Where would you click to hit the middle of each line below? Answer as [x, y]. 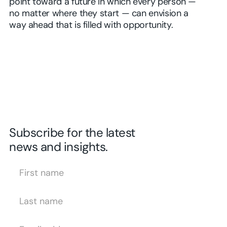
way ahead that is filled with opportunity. [91, 26]
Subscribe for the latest [72, 134]
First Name [26, 163]
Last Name [26, 191]
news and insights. [59, 148]
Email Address [31, 220]
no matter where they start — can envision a [99, 14]
